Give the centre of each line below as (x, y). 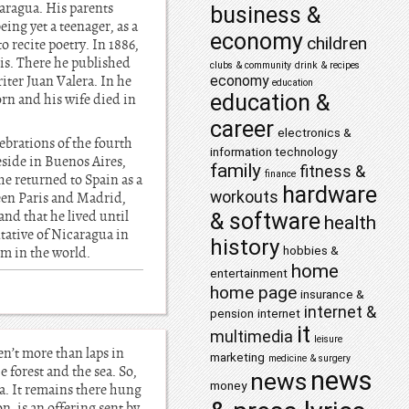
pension (232, 313)
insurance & (332, 294)
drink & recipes (327, 65)
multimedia (252, 337)
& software (265, 221)
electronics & (315, 132)
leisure (328, 339)
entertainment (249, 273)
